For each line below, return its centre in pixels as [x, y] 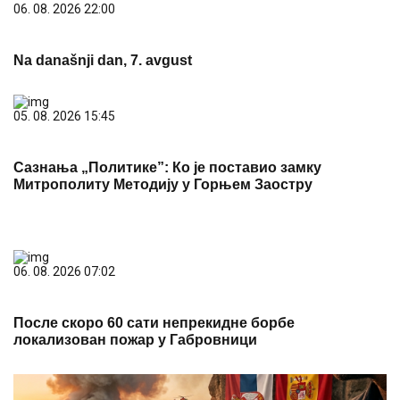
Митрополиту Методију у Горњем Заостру [163, 185]
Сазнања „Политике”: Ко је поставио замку [167, 168]
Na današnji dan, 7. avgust [103, 61]
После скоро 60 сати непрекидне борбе [154, 323]
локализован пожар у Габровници [135, 340]
